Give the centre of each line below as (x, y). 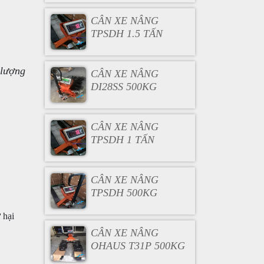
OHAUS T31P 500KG (138, 246)
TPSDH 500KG (124, 193)
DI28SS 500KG (123, 87)
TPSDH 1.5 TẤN (126, 34)
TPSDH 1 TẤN (122, 140)
